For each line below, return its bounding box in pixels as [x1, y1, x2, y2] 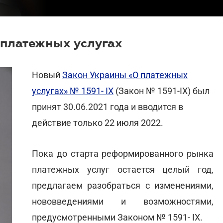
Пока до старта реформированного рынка [32, 148, 214, 159]
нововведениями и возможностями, [32, 196, 214, 207]
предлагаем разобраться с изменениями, [32, 180, 214, 191]
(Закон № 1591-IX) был [113, 86, 210, 96]
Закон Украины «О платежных [62, 70, 188, 80]
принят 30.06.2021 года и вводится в [32, 102, 183, 112]
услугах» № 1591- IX [32, 86, 113, 96]
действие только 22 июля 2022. [32, 117, 163, 128]
